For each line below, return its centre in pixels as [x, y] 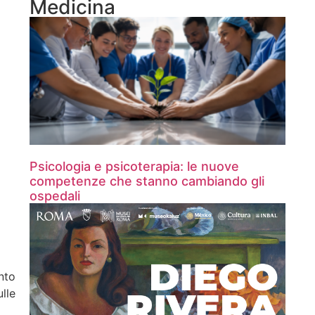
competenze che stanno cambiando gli [147, 181]
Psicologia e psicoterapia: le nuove [134, 166]
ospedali [55, 195]
